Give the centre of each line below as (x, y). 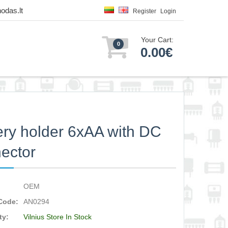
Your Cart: (157, 40)
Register (145, 11)
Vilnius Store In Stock (58, 217)
